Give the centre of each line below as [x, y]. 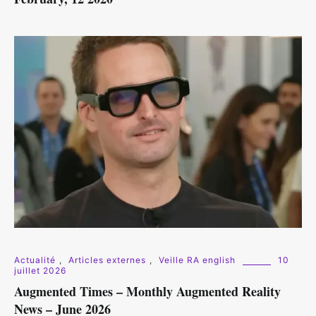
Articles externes [107, 260]
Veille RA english [197, 260]
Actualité [35, 260]
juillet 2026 [40, 270]
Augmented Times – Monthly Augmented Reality [147, 291]
